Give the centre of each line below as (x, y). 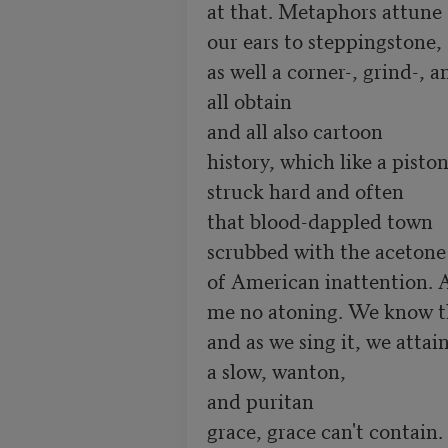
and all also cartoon (294, 130)
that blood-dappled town (319, 220)
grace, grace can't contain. (324, 430)
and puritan (260, 400)
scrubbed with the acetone (326, 250)
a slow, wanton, (276, 370)
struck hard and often (305, 190)
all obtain (249, 100)
